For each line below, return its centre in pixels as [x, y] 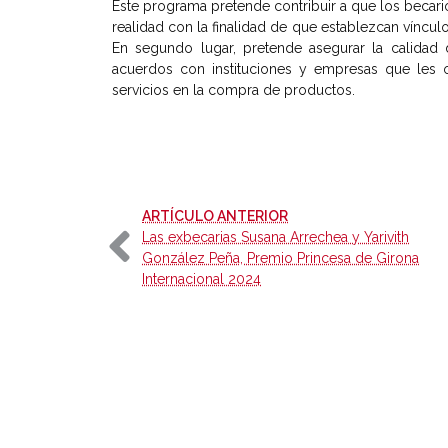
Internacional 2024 [201, 279]
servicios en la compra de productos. [233, 90]
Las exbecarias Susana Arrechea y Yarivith [275, 237]
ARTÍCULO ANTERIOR [215, 216]
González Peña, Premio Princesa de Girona [280, 258]
